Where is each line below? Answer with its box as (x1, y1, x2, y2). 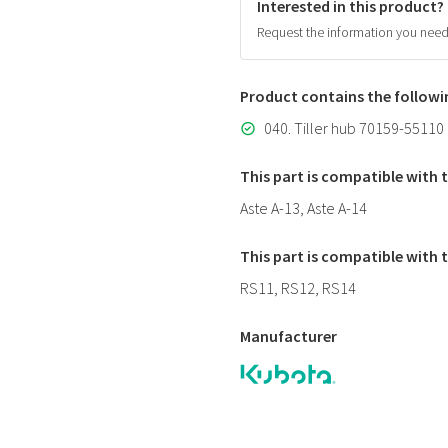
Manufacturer (240, 326, 337, 346)
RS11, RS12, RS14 (240, 278, 356, 298)
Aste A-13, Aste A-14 (240, 198, 367, 218)
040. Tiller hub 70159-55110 (264, 118, 444, 138)
